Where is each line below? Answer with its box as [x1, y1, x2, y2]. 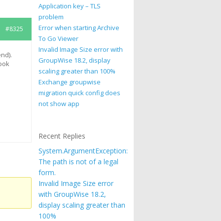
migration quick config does [38, 88, 121, 97]
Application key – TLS [38, 1, 101, 10]
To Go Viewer [38, 34, 79, 43]
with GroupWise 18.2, [38, 189, 107, 199]
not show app [38, 99, 80, 108]
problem [38, 12, 64, 21]
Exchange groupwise [38, 77, 101, 86]
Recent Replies [38, 131, 86, 141]
